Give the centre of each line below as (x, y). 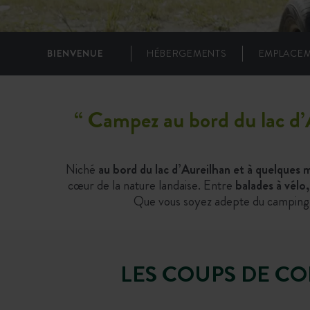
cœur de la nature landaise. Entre (152, 185)
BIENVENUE (75, 53)
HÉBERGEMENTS (186, 53)
